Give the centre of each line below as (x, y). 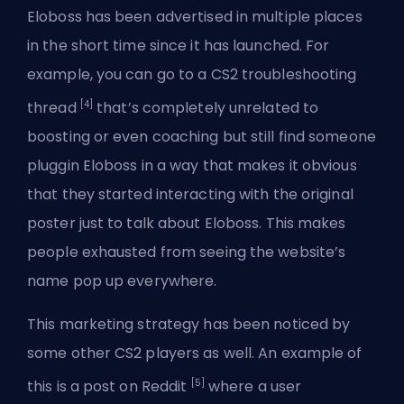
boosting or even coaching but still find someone (202, 137)
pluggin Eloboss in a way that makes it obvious (192, 166)
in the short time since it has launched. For (179, 45)
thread (54, 108)
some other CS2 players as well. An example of (195, 353)
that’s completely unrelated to (206, 108)
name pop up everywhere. (122, 281)
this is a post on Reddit (109, 387)
